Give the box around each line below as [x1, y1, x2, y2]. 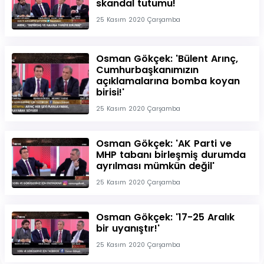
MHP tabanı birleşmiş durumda [95, 148, 246, 162]
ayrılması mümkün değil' [95, 159, 214, 173]
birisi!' [95, 85, 124, 100]
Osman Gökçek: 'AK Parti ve [95, 137, 232, 151]
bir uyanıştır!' [95, 222, 160, 236]
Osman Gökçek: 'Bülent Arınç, [95, 52, 238, 66]
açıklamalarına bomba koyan [95, 74, 240, 88]
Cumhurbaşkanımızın [95, 63, 199, 77]
